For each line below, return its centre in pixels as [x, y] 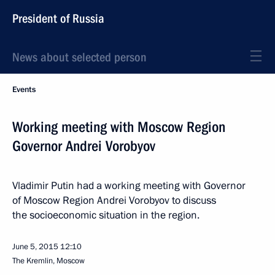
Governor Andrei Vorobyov [84, 146]
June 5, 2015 [35, 247]
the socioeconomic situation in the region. [106, 215]
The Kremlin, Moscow [48, 261]
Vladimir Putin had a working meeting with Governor [129, 186]
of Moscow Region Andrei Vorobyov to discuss [114, 200]
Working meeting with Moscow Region [119, 127]
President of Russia [58, 18]
